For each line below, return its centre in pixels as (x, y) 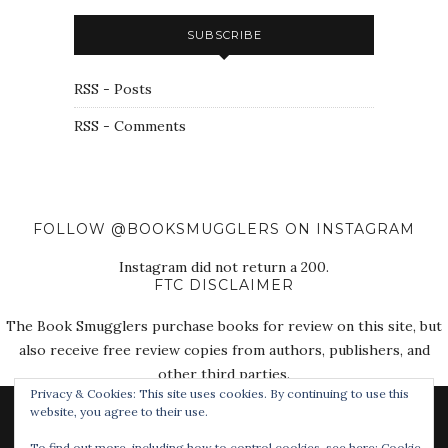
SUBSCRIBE (224, 34)
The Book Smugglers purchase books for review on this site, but (224, 325)
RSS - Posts (113, 88)
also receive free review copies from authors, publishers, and (224, 349)
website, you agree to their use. (119, 411)
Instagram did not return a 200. (224, 266)
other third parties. (224, 373)
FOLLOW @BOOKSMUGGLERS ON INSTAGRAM (224, 228)
